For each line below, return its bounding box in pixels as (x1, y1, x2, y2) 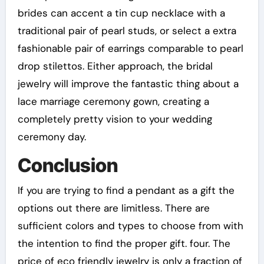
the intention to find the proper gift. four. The (17, 236, 230, 250)
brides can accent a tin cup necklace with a (17, 6, 225, 19)
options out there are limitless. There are (17, 201, 210, 214)
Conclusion (17, 154, 118, 177)
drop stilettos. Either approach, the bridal (17, 60, 213, 72)
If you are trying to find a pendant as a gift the (17, 183, 235, 197)
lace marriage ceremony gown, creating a (17, 95, 209, 108)
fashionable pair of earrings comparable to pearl (17, 42, 243, 55)
